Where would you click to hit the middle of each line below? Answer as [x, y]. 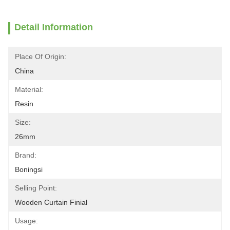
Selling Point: [36, 188]
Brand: [26, 155]
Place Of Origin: [41, 56]
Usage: [26, 221]
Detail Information [54, 27]
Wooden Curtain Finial [51, 202]
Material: [29, 89]
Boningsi [29, 169]
